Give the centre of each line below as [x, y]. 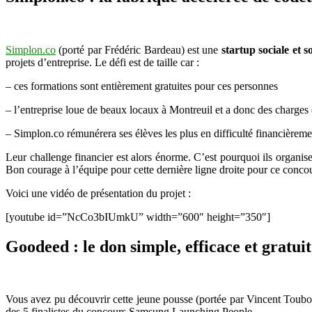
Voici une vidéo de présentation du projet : [98, 193]
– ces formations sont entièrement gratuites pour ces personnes [142, 86]
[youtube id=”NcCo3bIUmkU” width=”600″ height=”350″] [138, 217]
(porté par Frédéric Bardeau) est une [139, 49]
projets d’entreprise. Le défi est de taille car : [102, 62]
